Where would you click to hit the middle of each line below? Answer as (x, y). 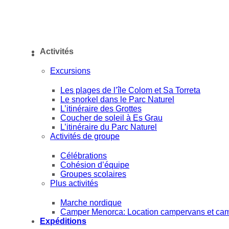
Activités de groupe (85, 136)
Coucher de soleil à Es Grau (111, 118)
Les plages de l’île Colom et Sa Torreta (130, 90)
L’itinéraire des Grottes (101, 109)
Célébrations (84, 156)
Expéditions (63, 221)
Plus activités (74, 183)
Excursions (70, 71)
